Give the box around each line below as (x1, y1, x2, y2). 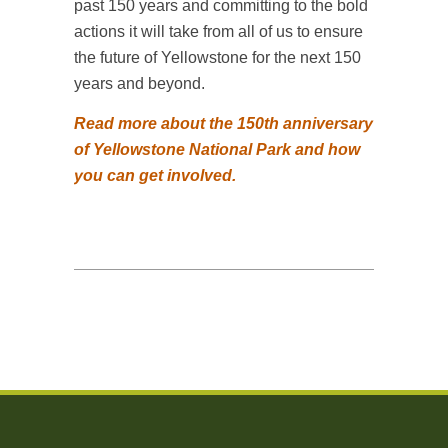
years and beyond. (74, 75, 205, 92)
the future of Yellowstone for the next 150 (74, 49, 361, 66)
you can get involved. (74, 167, 236, 184)
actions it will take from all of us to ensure (74, 23, 363, 40)
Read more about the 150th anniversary (74, 115, 373, 132)
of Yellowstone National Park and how (74, 141, 360, 158)
